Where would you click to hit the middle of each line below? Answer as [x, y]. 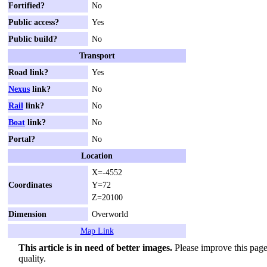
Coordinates [30, 184]
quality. [32, 258]
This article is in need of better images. [95, 247]
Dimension [27, 214]
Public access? [34, 22]
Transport [97, 55]
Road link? [28, 72]
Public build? [33, 38]
